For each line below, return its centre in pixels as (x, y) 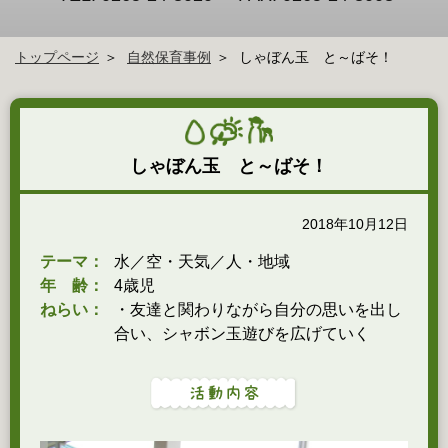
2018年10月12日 (355, 224)
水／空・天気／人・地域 (202, 261)
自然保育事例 (169, 57)
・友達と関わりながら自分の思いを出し (258, 309)
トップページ (57, 57)
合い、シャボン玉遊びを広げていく (242, 333)
